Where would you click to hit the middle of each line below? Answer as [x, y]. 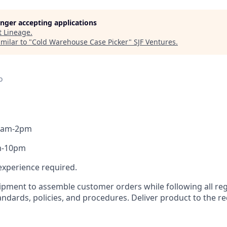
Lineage [17, 32]
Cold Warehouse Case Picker [80, 42]
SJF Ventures [155, 42]
